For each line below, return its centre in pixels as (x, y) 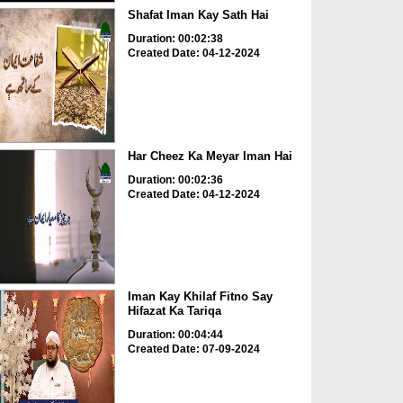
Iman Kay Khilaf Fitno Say (200, 297)
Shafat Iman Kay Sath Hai (198, 15)
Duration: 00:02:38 (175, 39)
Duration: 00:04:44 (175, 335)
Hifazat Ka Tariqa (174, 311)
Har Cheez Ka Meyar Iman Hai (210, 156)
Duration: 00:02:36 (175, 179)
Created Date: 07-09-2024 (193, 349)
